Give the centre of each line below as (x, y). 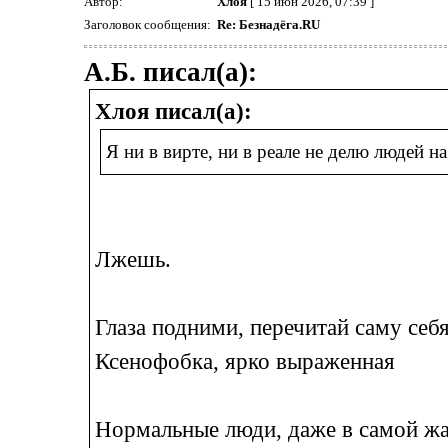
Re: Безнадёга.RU (268, 25)
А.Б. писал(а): (170, 71)
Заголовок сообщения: (148, 25)
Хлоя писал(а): (173, 111)
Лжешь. (132, 259)
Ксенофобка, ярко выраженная (244, 361)
